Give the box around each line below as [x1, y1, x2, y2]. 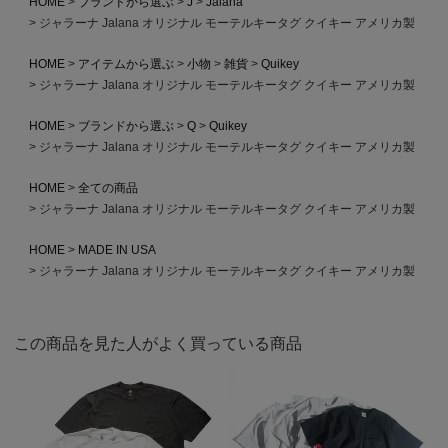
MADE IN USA [77, 242, 156, 257]
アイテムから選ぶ [77, 56, 174, 71]
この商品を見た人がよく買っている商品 [14, 333, 303, 352]
